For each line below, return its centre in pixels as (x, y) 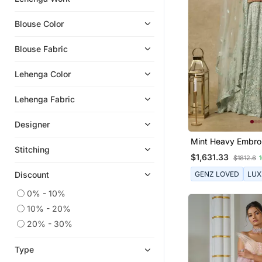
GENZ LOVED (217, 174)
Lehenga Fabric (45, 99)
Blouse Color (39, 23)
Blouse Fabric (41, 49)
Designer (32, 124)
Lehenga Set (215, 151)
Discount (32, 174)
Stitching (32, 149)
